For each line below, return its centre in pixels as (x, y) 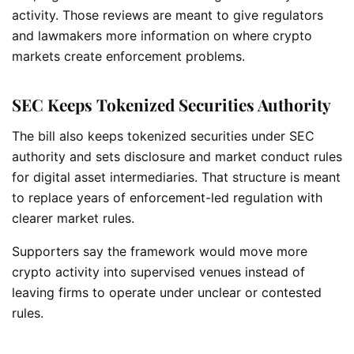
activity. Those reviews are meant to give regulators (168, 15)
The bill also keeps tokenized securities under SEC (163, 136)
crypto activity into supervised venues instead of (158, 271)
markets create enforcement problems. (128, 56)
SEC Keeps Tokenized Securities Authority (171, 105)
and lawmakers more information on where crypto (162, 35)
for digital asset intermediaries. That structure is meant (176, 177)
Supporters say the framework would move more (160, 251)
